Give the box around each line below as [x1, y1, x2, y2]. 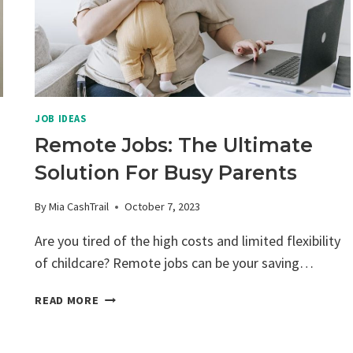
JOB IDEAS [35, 112, 87, 124]
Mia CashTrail [49, 199, 110, 214]
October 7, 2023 [124, 199, 201, 214]
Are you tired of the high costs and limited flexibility [35, 232, 341, 251]
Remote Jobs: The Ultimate [35, 132, 314, 157]
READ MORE [35, 293, 99, 308]
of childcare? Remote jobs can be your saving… [35, 254, 314, 273]
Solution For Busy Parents [35, 160, 298, 184]
